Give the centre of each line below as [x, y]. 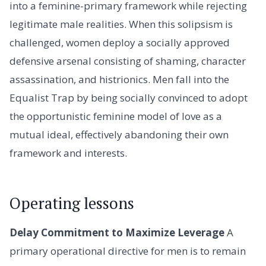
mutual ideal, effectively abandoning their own [119, 135]
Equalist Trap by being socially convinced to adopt [129, 98]
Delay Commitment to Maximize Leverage [117, 233]
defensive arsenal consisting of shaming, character [128, 61]
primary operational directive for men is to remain [128, 251]
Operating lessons [72, 203]
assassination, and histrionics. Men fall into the [119, 80]
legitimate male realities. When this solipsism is [121, 24]
